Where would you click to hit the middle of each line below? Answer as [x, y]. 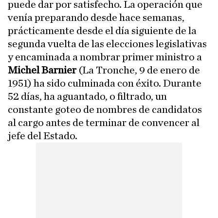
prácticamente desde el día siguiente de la [102, 31]
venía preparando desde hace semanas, [96, 18]
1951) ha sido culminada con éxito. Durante [105, 83]
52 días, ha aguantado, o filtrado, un [87, 97]
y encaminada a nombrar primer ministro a [105, 57]
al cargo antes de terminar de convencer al [104, 123]
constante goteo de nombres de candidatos [105, 110]
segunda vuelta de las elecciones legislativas [107, 44]
